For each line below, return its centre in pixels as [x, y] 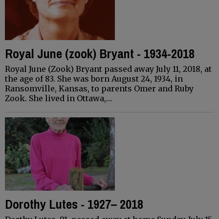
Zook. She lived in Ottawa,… [58, 98]
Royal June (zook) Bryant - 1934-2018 [100, 53]
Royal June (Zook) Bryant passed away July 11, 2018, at [108, 69]
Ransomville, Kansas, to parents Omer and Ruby [99, 88]
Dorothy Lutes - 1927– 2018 [74, 204]
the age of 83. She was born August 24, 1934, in [94, 78]
